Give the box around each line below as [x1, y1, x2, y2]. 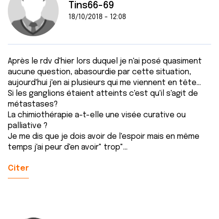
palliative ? [8, 122, 47, 130]
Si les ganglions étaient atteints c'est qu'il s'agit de [8, 89, 198, 98]
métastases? [8, 100, 58, 109]
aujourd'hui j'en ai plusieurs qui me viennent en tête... [8, 79, 201, 87]
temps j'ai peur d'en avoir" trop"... [8, 143, 128, 152]
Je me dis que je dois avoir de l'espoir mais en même [8, 132, 199, 141]
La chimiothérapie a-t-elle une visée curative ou [8, 111, 186, 119]
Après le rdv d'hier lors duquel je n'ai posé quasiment [8, 57, 202, 66]
